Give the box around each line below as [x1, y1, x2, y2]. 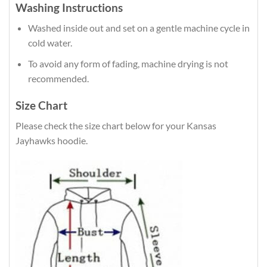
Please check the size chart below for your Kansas [15, 120, 216, 132]
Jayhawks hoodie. [15, 135, 88, 147]
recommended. [27, 72, 89, 84]
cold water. [27, 37, 72, 49]
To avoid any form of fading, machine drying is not [27, 57, 228, 69]
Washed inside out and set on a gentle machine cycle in [27, 22, 250, 34]
